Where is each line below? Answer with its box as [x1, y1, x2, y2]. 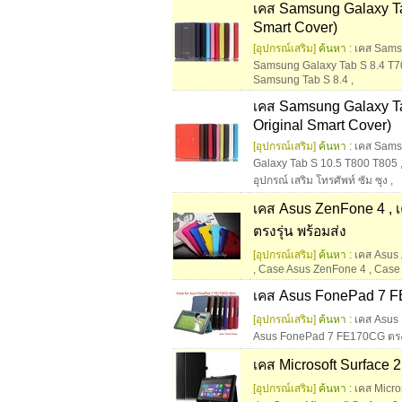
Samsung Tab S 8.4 [253, 74, 348, 87]
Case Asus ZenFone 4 [258, 263, 366, 276]
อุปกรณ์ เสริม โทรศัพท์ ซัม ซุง [253, 174, 388, 188]
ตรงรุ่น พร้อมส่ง [253, 223, 346, 240]
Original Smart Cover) [253, 118, 391, 134]
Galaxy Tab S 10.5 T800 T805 [253, 157, 398, 170]
